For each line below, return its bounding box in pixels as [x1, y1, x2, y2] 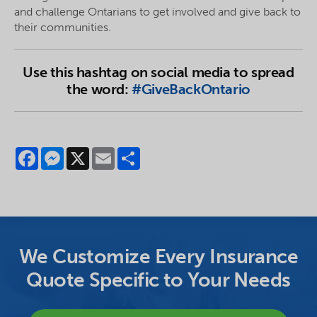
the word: [67, 81, 132, 98]
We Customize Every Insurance [18, 245, 299, 269]
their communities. [14, 21, 111, 34]
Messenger [64, 146, 120, 160]
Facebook [38, 146, 88, 160]
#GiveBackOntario [132, 81, 250, 98]
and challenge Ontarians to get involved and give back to [14, 5, 301, 18]
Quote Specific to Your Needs [26, 268, 291, 292]
